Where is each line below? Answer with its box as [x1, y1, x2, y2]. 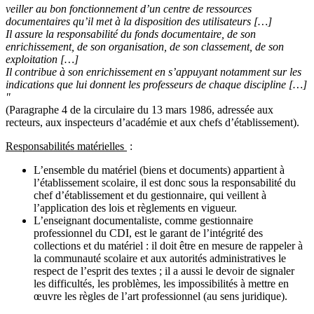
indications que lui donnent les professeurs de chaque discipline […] [6, 78, 307, 91]
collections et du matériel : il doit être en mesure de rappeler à [34, 240, 303, 252]
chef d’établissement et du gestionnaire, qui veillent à [34, 189, 266, 202]
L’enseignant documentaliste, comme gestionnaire [34, 214, 253, 227]
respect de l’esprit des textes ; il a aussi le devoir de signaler [34, 265, 294, 278]
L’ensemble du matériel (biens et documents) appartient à [34, 164, 285, 177]
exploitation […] [6, 53, 78, 66]
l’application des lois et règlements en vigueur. [34, 202, 237, 214]
